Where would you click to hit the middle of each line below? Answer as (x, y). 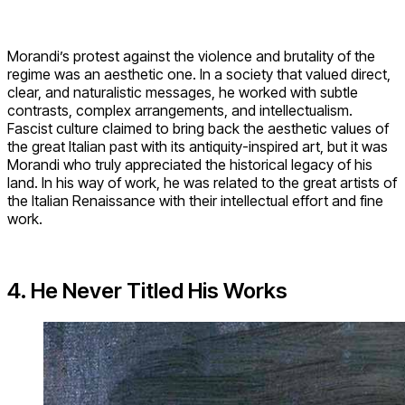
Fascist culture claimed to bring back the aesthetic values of (198, 128)
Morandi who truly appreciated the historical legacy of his (190, 164)
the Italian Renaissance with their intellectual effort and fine (195, 200)
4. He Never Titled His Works (147, 291)
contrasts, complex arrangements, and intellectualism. (180, 110)
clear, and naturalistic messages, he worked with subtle (183, 92)
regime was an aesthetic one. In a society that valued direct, (199, 74)
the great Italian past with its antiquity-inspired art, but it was (198, 146)
